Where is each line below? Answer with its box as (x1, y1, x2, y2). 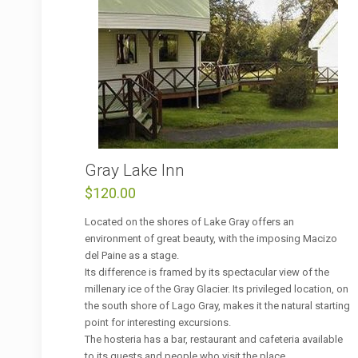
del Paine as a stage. (85, 249, 180, 261)
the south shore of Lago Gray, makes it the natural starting (85, 299, 351, 312)
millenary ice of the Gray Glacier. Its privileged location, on (85, 282, 349, 295)
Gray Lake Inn (85, 160, 185, 180)
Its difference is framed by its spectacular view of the (85, 265, 330, 278)
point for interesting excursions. (85, 316, 232, 328)
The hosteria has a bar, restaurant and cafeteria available (85, 332, 344, 345)
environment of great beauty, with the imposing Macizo (85, 232, 338, 245)
